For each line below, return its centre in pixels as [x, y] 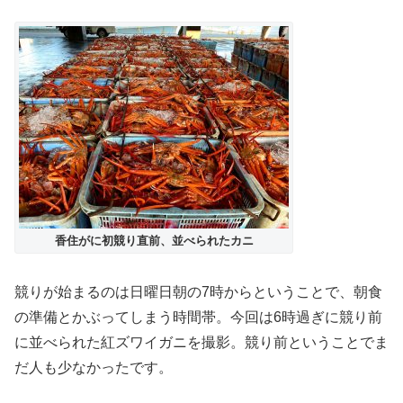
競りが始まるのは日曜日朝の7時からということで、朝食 [198, 292]
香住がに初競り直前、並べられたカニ [154, 241]
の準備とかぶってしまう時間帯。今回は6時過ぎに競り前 [198, 318]
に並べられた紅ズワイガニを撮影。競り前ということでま [201, 343]
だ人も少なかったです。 [94, 368]
